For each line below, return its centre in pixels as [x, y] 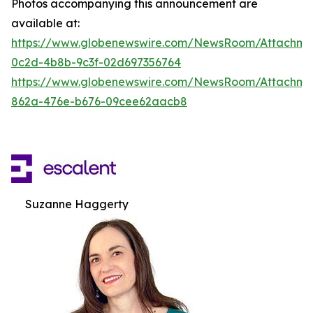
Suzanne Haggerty [77, 204]
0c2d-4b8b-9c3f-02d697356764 [96, 62]
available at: [45, 23]
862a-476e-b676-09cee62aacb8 [99, 101]
